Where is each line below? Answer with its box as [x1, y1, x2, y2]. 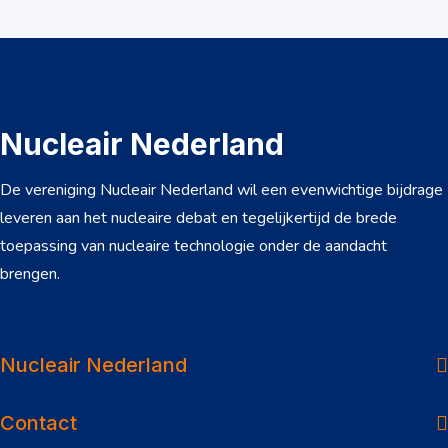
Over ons [200, 289, 318, 323]
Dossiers [200, 345, 313, 379]
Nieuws [200, 401, 298, 435]
